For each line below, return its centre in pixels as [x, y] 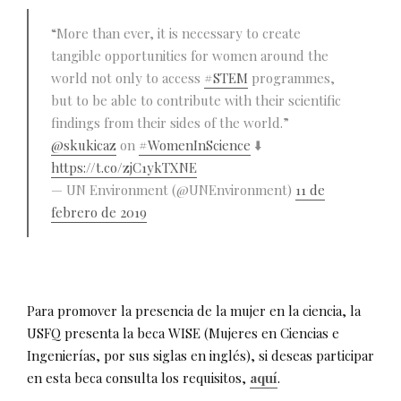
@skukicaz [84, 145]
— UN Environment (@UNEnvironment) [173, 189]
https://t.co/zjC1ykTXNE [124, 167]
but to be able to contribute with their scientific [196, 100]
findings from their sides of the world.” [170, 122]
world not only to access [128, 77]
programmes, [291, 77]
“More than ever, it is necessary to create [176, 33]
